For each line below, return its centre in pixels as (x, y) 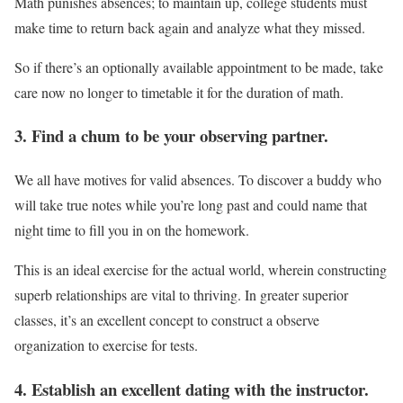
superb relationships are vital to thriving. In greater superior (181, 294)
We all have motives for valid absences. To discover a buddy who (198, 179)
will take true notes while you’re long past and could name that (191, 204)
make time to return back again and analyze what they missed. (190, 27)
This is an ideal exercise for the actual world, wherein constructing (201, 269)
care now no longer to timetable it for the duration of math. (179, 92)
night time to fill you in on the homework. (132, 229)
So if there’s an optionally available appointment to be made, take (199, 67)
